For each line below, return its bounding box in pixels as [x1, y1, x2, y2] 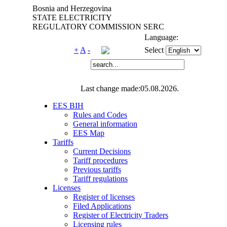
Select [144, 46, 164, 54]
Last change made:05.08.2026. [81, 84, 179, 93]
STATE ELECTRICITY [32, 13, 112, 22]
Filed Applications [73, 202, 131, 210]
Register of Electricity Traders [73, 211, 168, 219]
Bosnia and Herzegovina [32, 4, 111, 13]
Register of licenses [73, 193, 135, 201]
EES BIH [53, 101, 84, 110]
